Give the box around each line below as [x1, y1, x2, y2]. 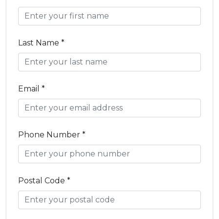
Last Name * [18, 38, 65, 47]
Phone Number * [18, 130, 86, 139]
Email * [18, 84, 45, 93]
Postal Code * [18, 176, 70, 185]
